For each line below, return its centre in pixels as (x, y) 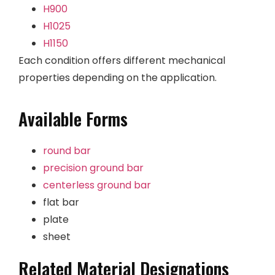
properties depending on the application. (118, 78)
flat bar (61, 202)
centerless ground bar (97, 185)
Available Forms (73, 118)
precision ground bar (93, 168)
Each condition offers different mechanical (122, 61)
